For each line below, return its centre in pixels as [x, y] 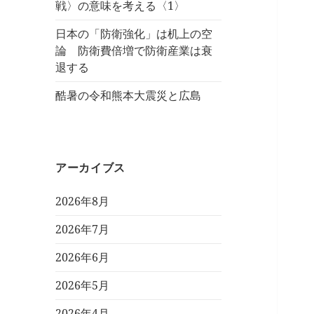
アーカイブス [90, 168]
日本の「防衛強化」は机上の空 [134, 34]
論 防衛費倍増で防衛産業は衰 [134, 51]
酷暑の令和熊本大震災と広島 [129, 96]
